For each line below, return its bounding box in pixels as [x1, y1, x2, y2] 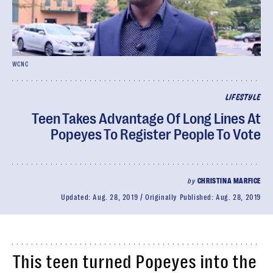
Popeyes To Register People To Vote [51, 126, 261, 143]
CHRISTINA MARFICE [197, 177, 261, 185]
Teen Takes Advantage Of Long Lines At [32, 110, 261, 127]
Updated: [60, 193, 93, 202]
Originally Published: [144, 193, 216, 202]
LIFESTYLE [225, 94, 261, 102]
